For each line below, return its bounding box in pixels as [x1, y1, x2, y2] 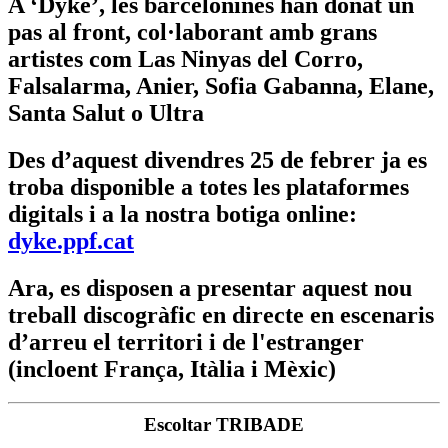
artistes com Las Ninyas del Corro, [8, 45, 363, 72]
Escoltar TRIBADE [144, 413, 304, 435]
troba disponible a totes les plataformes [8, 173, 409, 200]
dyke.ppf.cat [8, 227, 134, 254]
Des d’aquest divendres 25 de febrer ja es [8, 146, 427, 173]
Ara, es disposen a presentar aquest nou [8, 274, 412, 301]
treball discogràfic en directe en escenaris [8, 301, 434, 328]
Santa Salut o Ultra [8, 99, 204, 126]
